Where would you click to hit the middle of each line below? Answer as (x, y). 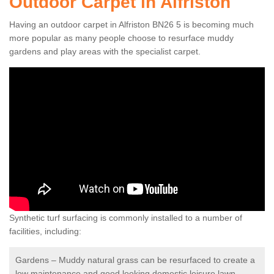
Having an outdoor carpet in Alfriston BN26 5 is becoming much (131, 25)
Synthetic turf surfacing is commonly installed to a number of (126, 218)
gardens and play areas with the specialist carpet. (105, 52)
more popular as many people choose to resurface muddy (121, 38)
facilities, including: (45, 231)
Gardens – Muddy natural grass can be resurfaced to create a (135, 260)
